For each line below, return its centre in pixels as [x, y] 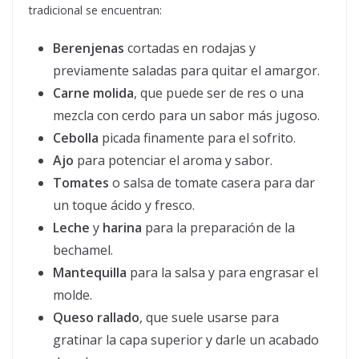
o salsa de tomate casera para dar [212, 183]
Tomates [81, 183]
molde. [73, 295]
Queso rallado [96, 318]
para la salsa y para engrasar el [222, 273]
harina [122, 228]
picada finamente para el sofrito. [197, 138]
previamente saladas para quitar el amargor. [186, 71]
